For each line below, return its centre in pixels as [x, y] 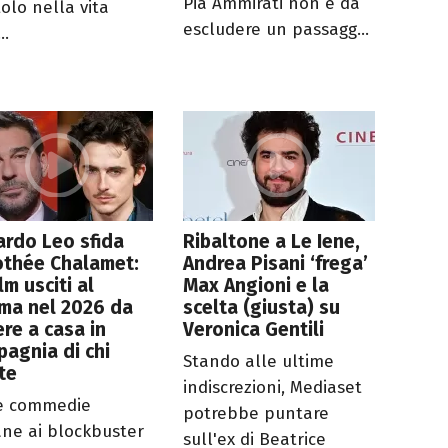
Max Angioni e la [256, 286]
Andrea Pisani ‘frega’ [276, 264]
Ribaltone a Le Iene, [272, 242]
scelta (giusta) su [262, 308]
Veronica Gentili [254, 330]
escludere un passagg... [276, 30]
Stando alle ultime [259, 362]
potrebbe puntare [256, 414]
